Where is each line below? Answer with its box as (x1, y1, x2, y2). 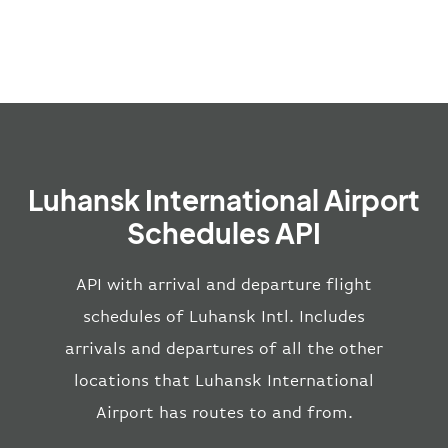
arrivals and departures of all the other (65, 338, 383, 358)
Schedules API (127, 214, 321, 250)
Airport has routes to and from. (95, 402, 353, 422)
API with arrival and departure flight (76, 274, 372, 294)
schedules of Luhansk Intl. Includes (83, 306, 365, 326)
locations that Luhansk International (74, 370, 374, 390)
